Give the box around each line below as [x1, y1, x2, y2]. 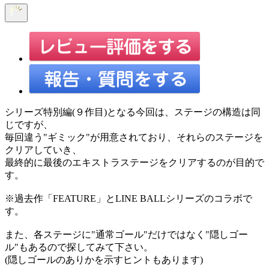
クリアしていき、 [5, 144, 82, 155]
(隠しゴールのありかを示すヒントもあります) [5, 254, 203, 265]
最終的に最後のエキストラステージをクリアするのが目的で [5, 157, 264, 168]
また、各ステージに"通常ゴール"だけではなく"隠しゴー [5, 229, 248, 240]
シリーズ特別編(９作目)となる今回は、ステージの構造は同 [5, 106, 261, 117]
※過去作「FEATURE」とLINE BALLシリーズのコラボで [5, 193, 252, 204]
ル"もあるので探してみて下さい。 [5, 241, 153, 252]
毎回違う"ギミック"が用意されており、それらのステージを [5, 131, 263, 142]
